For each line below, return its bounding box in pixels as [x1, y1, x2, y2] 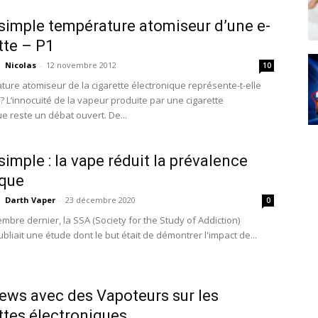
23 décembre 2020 [65, 194, 136, 205]
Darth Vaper [5, 194, 55, 205]
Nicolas [5, 60, 36, 70]
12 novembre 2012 [46, 60, 116, 70]
